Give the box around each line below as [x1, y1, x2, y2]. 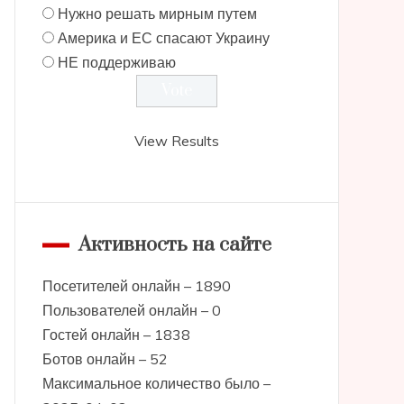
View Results [133, 132, 219, 150]
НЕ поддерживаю [57, 53, 176, 71]
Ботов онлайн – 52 [41, 350, 168, 368]
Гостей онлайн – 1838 [41, 326, 190, 344]
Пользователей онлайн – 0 [41, 301, 221, 319]
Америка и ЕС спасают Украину [57, 29, 270, 47]
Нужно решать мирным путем [57, 5, 257, 23]
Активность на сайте [78, 233, 271, 257]
